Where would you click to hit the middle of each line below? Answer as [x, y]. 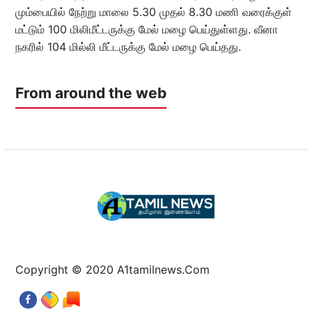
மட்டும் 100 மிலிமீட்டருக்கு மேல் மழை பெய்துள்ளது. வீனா [146, 30]
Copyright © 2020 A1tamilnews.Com [112, 270]
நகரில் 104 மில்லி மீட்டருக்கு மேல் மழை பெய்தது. [128, 47]
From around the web [91, 93]
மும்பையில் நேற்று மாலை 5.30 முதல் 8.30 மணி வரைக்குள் [153, 12]
